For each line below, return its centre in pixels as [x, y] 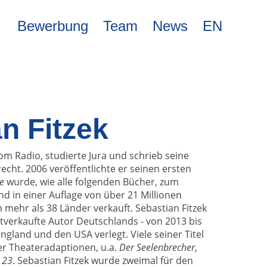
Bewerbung [52, 26]
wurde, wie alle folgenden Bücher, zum [91, 181]
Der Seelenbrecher [157, 247]
